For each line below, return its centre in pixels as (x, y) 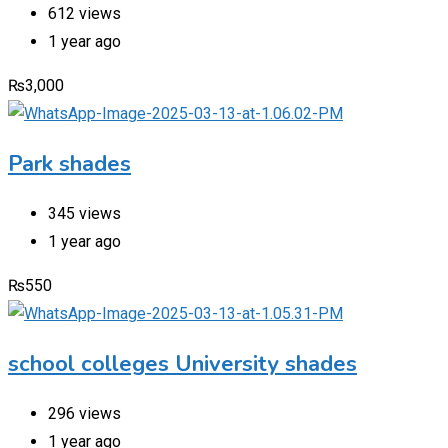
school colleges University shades (182, 363)
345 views (84, 213)
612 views (84, 13)
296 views (84, 413)
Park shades (69, 163)
